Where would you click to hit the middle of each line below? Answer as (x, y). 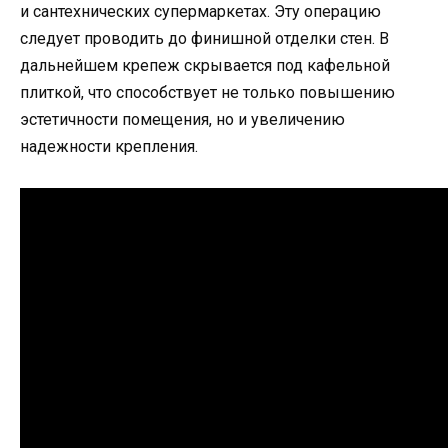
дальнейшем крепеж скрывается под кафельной (205, 66)
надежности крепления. (109, 147)
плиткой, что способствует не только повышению (207, 93)
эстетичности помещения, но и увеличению (182, 120)
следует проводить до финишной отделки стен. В (204, 39)
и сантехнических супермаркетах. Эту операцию (200, 12)
